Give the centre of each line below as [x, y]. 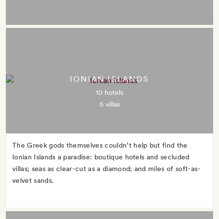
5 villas [109, 104]
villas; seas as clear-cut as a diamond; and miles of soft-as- [107, 169]
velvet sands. [33, 180]
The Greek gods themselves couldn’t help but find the [100, 145]
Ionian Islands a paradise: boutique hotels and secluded [101, 157]
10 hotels [109, 92]
